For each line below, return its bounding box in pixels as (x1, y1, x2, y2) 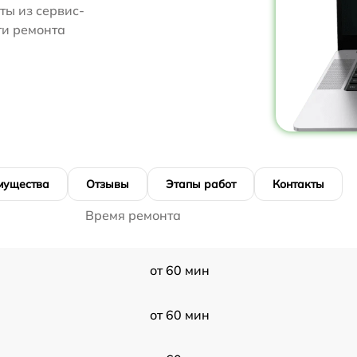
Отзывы (86, 176, 129, 191)
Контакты (273, 176, 324, 191)
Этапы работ (166, 176, 236, 191)
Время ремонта (85, 206, 181, 223)
